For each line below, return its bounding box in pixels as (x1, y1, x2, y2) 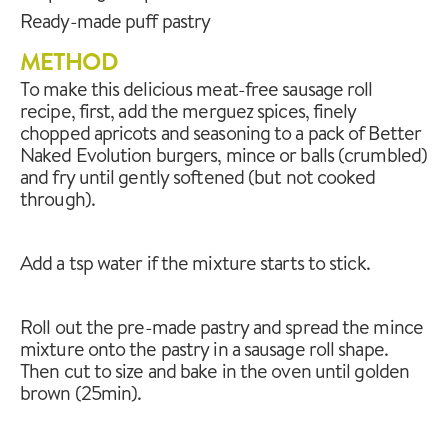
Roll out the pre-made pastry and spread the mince (20, 313, 423, 339)
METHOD (20, 45, 118, 77)
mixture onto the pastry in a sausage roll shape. (20, 335, 388, 361)
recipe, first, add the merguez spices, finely (20, 97, 357, 123)
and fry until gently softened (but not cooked (20, 163, 376, 189)
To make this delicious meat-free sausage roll (20, 75, 373, 101)
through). (20, 185, 95, 211)
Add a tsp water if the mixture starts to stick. (20, 249, 370, 275)
